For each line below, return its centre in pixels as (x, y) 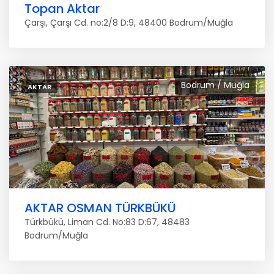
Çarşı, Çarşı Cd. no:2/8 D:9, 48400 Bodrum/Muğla (129, 23)
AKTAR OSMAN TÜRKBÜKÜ (100, 208)
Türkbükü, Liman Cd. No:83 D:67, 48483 (107, 222)
